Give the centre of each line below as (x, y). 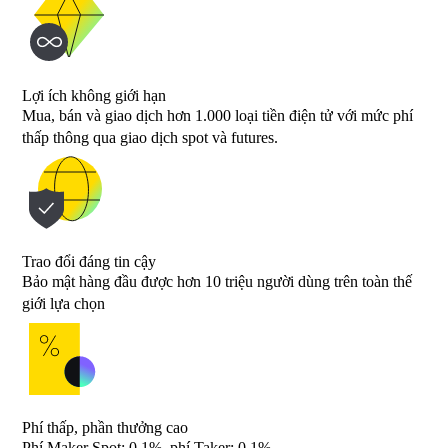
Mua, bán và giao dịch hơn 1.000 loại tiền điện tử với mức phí (217, 115)
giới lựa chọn (63, 303)
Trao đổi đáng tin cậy (89, 261)
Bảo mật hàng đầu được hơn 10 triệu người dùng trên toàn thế (217, 281)
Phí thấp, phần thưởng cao (105, 427)
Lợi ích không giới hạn (94, 95)
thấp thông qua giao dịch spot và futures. (150, 137)
